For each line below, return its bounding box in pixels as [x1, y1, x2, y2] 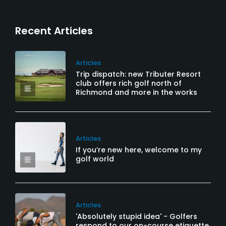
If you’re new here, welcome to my [76, 145, 202, 155]
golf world [76, 154, 114, 164]
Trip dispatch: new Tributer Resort [76, 69, 201, 79]
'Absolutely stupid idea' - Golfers [76, 211, 197, 221]
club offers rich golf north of [76, 78, 182, 88]
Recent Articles [15, 24, 93, 38]
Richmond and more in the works [76, 87, 197, 97]
